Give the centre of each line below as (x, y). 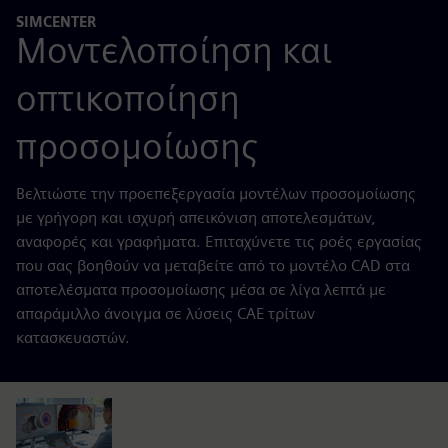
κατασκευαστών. (73, 337)
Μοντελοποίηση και (174, 49)
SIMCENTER (56, 21)
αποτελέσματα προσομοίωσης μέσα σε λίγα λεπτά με (201, 289)
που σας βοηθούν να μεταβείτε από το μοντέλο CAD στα (213, 265)
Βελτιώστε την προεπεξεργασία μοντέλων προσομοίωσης (216, 193)
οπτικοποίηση (128, 97)
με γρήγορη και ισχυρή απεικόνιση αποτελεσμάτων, (196, 217)
